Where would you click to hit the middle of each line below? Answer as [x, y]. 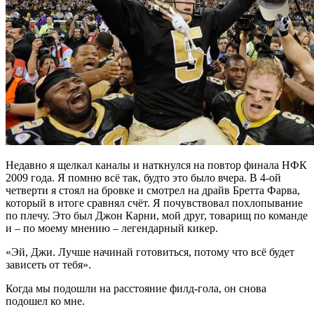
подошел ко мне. [45, 301]
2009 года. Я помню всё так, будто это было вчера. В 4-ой [143, 177]
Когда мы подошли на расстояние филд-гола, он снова [136, 288]
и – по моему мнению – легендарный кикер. [112, 228]
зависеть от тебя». [48, 264]
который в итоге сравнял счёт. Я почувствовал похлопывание [154, 203]
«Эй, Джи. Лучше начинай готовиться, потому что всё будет [150, 252]
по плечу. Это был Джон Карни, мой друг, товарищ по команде [157, 215]
